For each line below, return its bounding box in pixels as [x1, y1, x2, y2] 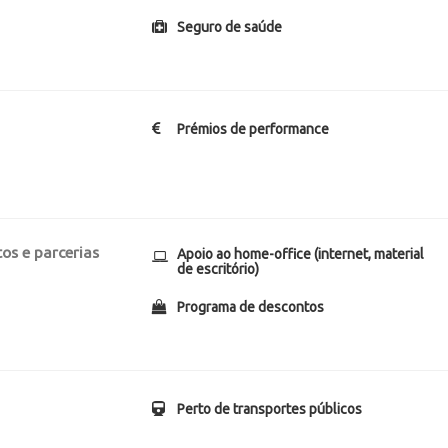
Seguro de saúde [177, 19, 283, 35]
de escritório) [177, 261, 260, 277]
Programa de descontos [177, 299, 325, 315]
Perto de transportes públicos [177, 401, 363, 417]
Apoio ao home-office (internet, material [177, 246, 425, 262]
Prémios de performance [177, 121, 330, 137]
